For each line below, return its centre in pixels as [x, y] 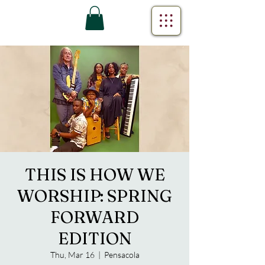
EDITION [95, 238]
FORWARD [95, 217]
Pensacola [122, 254]
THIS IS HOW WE [95, 174]
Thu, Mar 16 [72, 254]
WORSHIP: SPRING [95, 195]
